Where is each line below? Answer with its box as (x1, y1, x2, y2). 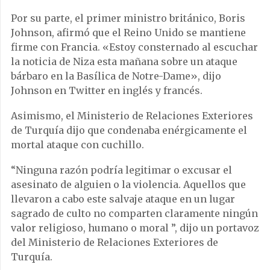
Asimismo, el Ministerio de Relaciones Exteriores (11, 109, 253, 122)
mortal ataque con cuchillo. (11, 138, 144, 151)
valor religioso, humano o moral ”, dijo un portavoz (11, 221, 259, 234)
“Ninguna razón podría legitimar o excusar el (11, 163, 232, 176)
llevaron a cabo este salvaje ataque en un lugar (11, 192, 235, 205)
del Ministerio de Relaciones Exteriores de (11, 236, 218, 248)
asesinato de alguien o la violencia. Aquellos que (11, 178, 246, 190)
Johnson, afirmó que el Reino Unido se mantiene (11, 26, 246, 39)
